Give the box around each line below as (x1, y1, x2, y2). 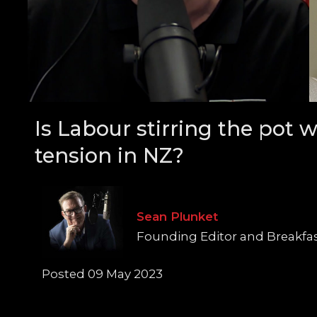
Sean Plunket (137, 209, 219, 224)
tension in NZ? (35, 142, 185, 168)
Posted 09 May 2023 (41, 266, 163, 281)
